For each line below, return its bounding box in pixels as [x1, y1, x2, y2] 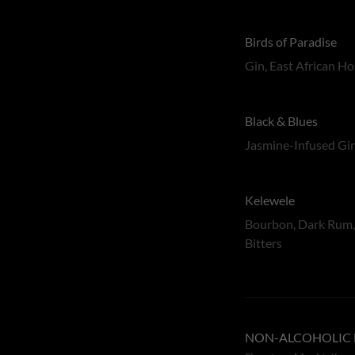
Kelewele [245, 193, 296, 208]
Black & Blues [245, 113, 319, 128]
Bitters [245, 235, 283, 250]
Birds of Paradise [245, 34, 338, 49]
